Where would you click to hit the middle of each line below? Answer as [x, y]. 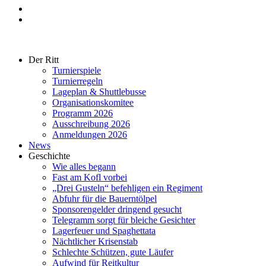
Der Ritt [44, 60]
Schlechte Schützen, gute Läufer [113, 252]
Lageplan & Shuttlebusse [99, 92]
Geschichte [49, 156]
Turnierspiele [77, 70]
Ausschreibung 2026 [91, 124]
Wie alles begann [84, 167]
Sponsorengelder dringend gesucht [117, 209]
